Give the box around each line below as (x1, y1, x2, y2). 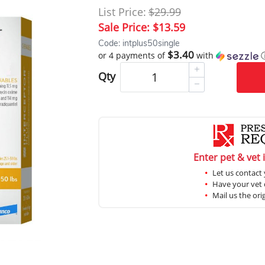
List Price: (98, 5, 146, 20)
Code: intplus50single (98, 37, 180, 50)
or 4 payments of (98, 50, 167, 62)
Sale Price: (98, 20, 153, 35)
